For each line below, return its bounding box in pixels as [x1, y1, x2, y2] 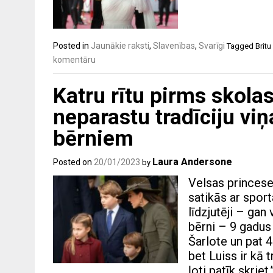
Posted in [53, 40, 91, 51]
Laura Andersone [152, 156, 232, 168]
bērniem [53, 126, 133, 152]
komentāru [53, 54, 96, 65]
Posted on [53, 157, 94, 168]
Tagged [227, 41, 255, 51]
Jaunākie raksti [91, 40, 149, 51]
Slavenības [153, 40, 195, 51]
